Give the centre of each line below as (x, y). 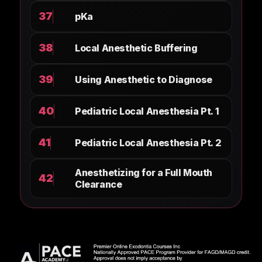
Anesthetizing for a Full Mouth (144, 173)
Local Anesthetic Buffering (136, 48)
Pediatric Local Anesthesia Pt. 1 (147, 111)
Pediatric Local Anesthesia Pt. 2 (148, 143)
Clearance (99, 184)
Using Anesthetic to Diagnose (144, 80)
